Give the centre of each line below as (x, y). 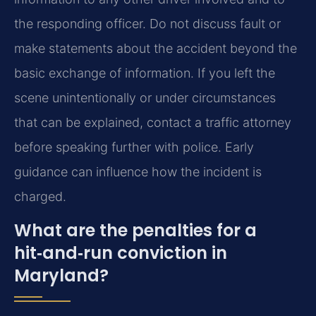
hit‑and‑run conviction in (121, 253)
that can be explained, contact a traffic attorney (153, 123)
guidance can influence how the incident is (138, 172)
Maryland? (61, 275)
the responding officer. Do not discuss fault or (147, 24)
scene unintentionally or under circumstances (145, 98)
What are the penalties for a (135, 230)
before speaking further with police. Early (134, 147)
